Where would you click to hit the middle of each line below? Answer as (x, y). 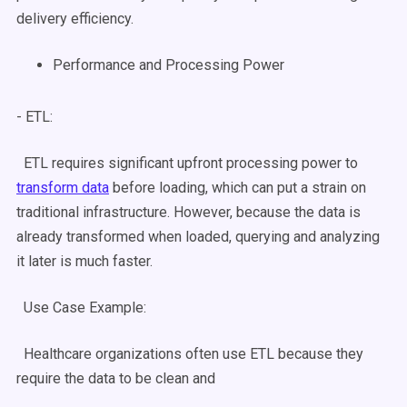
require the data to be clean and (116, 378)
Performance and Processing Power (169, 65)
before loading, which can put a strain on (238, 188)
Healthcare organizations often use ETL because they (190, 354)
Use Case (55, 308)
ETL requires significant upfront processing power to (187, 163)
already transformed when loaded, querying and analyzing (198, 237)
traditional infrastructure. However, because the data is (189, 212)
